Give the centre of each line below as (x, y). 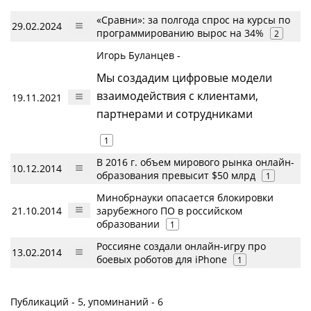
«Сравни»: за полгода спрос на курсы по (193, 20)
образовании (128, 224)
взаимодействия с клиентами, (177, 96)
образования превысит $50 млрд (176, 175)
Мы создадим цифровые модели (184, 78)
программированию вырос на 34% (180, 33)
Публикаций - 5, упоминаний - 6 (87, 302)
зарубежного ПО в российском (169, 211)
